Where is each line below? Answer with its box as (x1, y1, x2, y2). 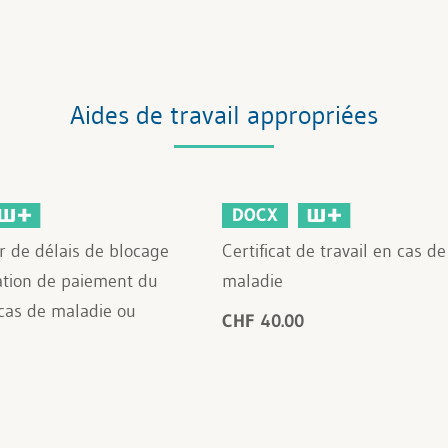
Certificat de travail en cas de (221, 239, 446, 262)
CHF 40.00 (221, 309, 304, 332)
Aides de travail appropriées (70, 98, 378, 131)
